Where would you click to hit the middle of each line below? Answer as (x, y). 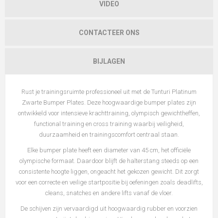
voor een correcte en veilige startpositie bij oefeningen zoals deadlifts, (109, 182)
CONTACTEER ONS (109, 33)
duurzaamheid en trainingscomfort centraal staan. (109, 135)
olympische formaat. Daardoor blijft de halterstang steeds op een (109, 161)
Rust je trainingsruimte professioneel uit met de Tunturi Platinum (109, 92)
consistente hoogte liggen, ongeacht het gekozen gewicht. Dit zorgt (109, 172)
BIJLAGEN (109, 62)
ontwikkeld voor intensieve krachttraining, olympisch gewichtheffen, (109, 113)
